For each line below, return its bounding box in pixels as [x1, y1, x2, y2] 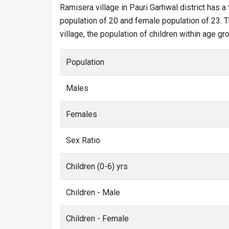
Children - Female [66, 214, 129, 223]
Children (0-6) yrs [66, 162, 128, 171]
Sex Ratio [66, 135, 100, 145]
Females [66, 109, 97, 119]
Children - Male [66, 188, 120, 197]
